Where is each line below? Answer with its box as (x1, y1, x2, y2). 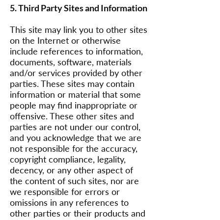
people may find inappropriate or (10, 100, 137, 110)
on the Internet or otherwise (10, 35, 121, 46)
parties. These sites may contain (10, 78, 135, 89)
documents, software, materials (10, 56, 132, 67)
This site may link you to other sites (10, 24, 147, 35)
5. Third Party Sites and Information (10, 2, 147, 13)
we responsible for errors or (10, 186, 120, 197)
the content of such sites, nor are (10, 175, 139, 186)
